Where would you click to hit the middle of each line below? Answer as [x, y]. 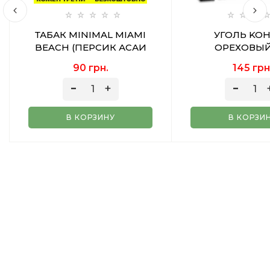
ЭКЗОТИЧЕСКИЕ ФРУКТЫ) [90, 60]
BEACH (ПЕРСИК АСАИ [90, 47]
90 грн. [90, 68]
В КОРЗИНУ [90, 117]
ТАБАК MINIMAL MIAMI [90, 35]
